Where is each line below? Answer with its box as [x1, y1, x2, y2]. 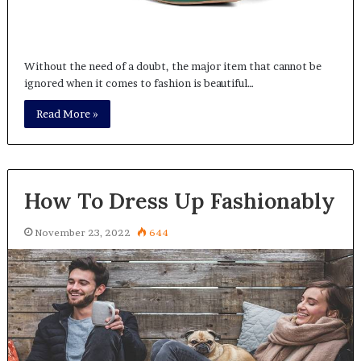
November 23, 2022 [34, 226, 131, 239]
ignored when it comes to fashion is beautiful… [23, 76, 254, 89]
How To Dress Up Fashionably [23, 186, 335, 214]
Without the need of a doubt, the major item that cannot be [23, 59, 322, 73]
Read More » [35, 106, 98, 120]
